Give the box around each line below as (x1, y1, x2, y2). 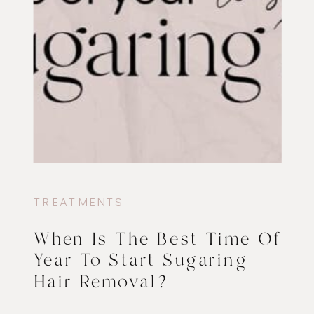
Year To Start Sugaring (33, 248, 249, 274)
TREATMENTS (33, 193, 125, 210)
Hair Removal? (33, 269, 175, 296)
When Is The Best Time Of (33, 226, 281, 252)
